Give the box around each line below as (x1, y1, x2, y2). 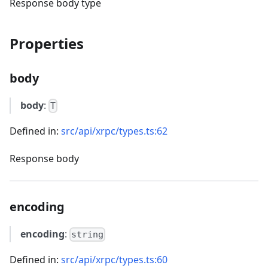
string (71, 229, 104, 240)
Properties (10, 33, 84, 53)
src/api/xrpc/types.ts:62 (61, 124, 167, 138)
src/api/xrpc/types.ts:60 (61, 253, 167, 267)
